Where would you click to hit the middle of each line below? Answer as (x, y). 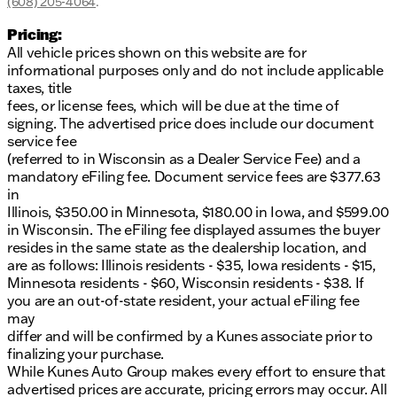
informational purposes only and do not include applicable (195, 70)
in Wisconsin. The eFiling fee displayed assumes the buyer (194, 230)
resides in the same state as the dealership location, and (187, 248)
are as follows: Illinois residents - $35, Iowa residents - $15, (191, 265)
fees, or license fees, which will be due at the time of (173, 106)
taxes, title (40, 88)
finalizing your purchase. (86, 354)
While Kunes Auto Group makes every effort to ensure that (197, 372)
